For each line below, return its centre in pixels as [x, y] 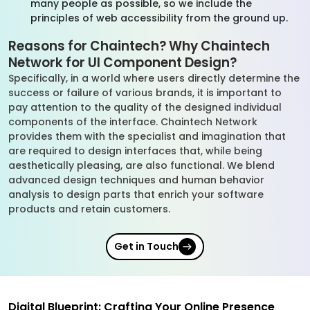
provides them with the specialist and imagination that [147, 136]
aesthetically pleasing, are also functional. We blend [142, 165]
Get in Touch [146, 246]
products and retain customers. [91, 209]
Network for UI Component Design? [122, 63]
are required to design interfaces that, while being [135, 151]
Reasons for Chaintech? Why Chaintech [139, 46]
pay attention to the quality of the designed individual [145, 107]
